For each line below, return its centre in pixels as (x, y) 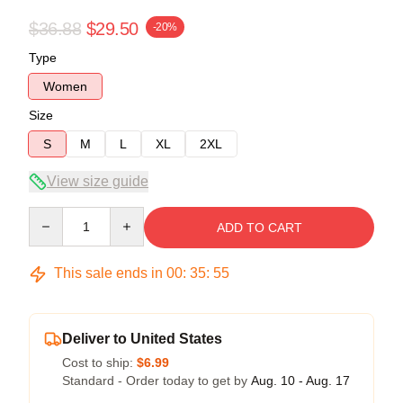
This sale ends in (108, 273)
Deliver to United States (142, 338)
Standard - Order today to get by (157, 380)
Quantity (52, 215)
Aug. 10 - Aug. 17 (300, 380)
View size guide (98, 181)
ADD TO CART (259, 227)
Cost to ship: (99, 362)
